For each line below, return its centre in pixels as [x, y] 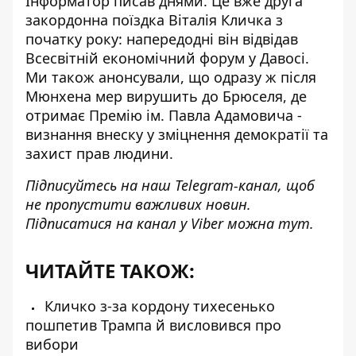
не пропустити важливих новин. [138, 204]
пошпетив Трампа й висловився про [153, 325]
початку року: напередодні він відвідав [162, 39]
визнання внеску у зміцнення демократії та [177, 134]
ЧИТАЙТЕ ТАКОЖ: [110, 271]
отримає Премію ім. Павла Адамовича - [164, 115]
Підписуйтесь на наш [100, 185]
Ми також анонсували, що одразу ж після [171, 77]
